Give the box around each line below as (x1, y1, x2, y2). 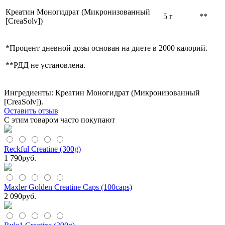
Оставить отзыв (4, 106, 58, 115)
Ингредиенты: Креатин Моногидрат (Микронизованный (4, 88, 200, 97)
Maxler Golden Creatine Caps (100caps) (4, 182, 132, 191)
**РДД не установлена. (6, 60, 85, 69)
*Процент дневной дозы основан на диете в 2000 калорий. (6, 43, 207, 52)
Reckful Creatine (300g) (4, 144, 81, 153)
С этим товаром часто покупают (4, 115, 115, 124)
